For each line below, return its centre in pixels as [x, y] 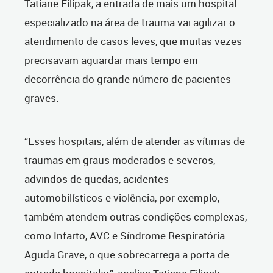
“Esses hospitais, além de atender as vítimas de [135, 141]
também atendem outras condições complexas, [136, 217]
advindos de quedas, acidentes [97, 179]
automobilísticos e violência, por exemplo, [122, 198]
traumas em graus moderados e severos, [120, 160]
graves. [42, 98]
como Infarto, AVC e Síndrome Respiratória [125, 236]
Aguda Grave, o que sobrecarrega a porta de [127, 255]
